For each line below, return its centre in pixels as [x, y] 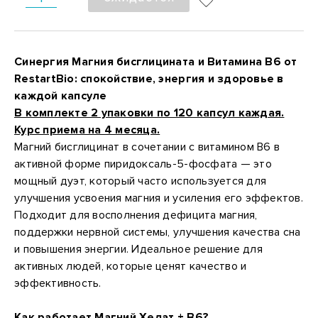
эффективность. [58, 283]
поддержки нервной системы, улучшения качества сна [158, 232]
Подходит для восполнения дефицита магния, [136, 215]
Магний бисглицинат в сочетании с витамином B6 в [147, 147]
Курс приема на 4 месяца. [87, 130]
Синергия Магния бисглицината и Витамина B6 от [156, 62]
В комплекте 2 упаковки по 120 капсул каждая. [149, 113]
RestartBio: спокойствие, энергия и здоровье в [149, 79]
